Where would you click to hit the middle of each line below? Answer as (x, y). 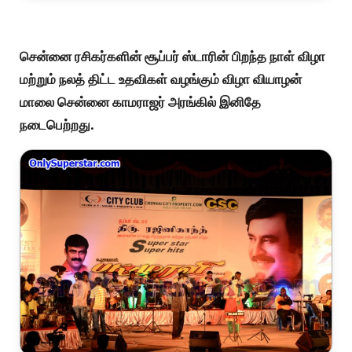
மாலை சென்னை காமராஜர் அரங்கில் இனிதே (140, 102)
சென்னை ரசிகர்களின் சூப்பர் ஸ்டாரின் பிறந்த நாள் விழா (172, 57)
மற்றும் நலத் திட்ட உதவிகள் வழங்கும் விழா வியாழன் (161, 79)
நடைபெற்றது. (57, 125)
